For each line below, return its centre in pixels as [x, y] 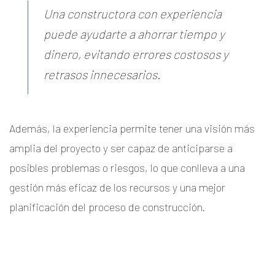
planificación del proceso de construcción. [107, 207]
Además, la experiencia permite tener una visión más [132, 128]
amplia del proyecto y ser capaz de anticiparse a [121, 148]
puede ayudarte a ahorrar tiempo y [134, 33]
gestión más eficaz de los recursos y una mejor [117, 187]
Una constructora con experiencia [133, 13]
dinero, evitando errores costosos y [136, 54]
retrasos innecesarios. [102, 74]
